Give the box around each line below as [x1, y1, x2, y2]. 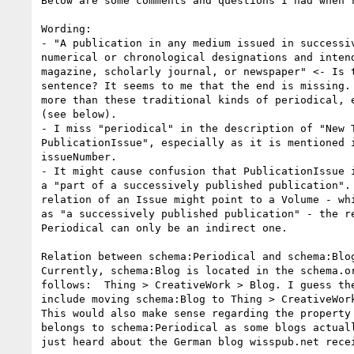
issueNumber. [41, 150, 123, 163]
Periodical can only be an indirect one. [41, 221, 288, 234]
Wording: [41, 22, 98, 35]
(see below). [41, 107, 117, 120]
